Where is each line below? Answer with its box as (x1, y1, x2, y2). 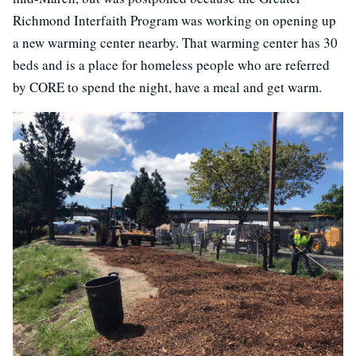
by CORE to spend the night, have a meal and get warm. (13, 78, 322, 97)
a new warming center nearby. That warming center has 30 (13, 33, 338, 52)
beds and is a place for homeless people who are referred (13, 56, 330, 75)
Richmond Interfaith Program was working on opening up (13, 11, 336, 30)
